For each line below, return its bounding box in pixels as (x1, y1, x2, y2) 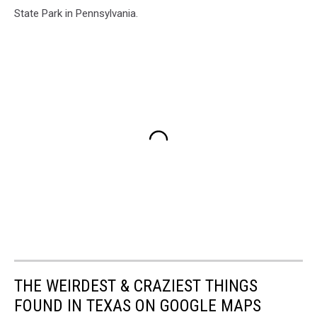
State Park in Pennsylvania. (14, 6, 138, 20)
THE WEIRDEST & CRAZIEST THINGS (14, 275, 258, 296)
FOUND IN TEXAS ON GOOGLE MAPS (14, 295, 261, 316)
